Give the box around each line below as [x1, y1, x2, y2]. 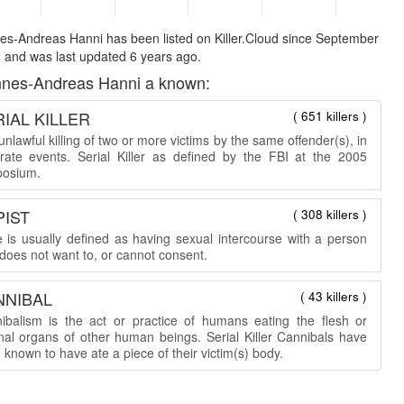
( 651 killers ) [293, 106, 368, 124]
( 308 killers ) [293, 205, 368, 223]
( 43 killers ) [300, 287, 368, 305]
